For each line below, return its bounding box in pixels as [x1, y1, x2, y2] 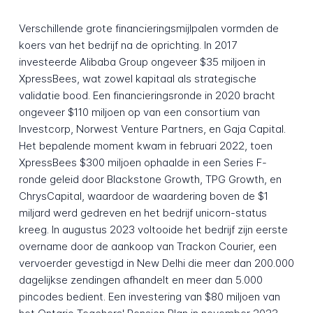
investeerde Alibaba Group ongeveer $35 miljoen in [18, 55, 265, 69]
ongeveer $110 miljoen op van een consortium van [18, 105, 260, 119]
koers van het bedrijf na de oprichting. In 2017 [18, 38, 238, 52]
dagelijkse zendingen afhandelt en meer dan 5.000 [18, 273, 263, 287]
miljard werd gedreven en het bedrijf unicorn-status [18, 206, 267, 220]
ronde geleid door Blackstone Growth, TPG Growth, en [18, 173, 282, 187]
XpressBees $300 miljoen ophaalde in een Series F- [18, 156, 267, 170]
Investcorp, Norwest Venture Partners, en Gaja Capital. [18, 122, 286, 136]
